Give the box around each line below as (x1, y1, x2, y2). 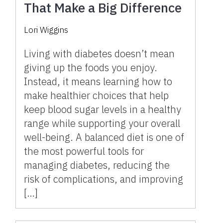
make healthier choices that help (24, 88, 169, 102)
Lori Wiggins (24, 24, 69, 35)
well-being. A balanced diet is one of (24, 130, 185, 144)
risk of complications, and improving (24, 172, 184, 186)
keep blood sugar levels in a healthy (24, 102, 182, 116)
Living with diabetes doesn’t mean (24, 46, 175, 60)
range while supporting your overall (24, 116, 181, 130)
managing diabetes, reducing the (24, 158, 170, 172)
